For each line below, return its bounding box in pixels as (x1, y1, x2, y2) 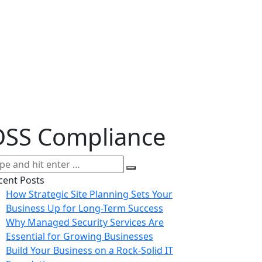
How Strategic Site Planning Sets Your (6, 187, 173, 201)
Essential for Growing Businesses (6, 229, 153, 243)
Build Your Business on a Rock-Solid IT (6, 243, 173, 257)
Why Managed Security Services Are (6, 215, 164, 229)
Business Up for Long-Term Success (6, 201, 163, 215)
